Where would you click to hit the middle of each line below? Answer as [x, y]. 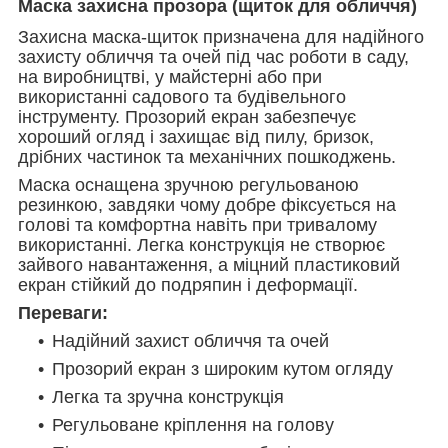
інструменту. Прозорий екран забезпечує [187, 116]
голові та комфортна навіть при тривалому [197, 224]
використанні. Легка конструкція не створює [201, 244]
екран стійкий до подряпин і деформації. [188, 284]
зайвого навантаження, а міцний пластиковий [209, 264]
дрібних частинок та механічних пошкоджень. [207, 156]
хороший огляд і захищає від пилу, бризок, [196, 136]
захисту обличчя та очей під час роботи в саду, [213, 56]
